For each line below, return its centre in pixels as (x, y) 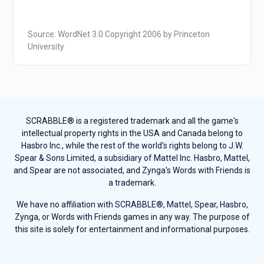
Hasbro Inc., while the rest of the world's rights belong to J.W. (132, 146)
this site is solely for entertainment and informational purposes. (132, 230)
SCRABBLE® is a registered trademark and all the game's (132, 121)
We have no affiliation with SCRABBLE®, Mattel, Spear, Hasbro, (132, 205)
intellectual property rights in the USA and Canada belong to (132, 133)
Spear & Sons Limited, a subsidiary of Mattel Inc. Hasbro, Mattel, (132, 158)
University (46, 47)
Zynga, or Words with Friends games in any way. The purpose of (132, 217)
